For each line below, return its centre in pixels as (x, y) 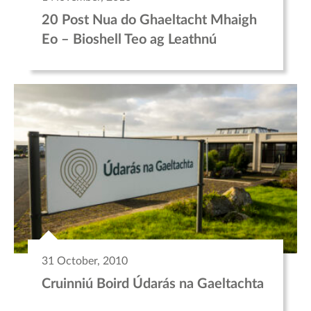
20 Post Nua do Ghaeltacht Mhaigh (149, 20)
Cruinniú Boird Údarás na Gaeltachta (153, 284)
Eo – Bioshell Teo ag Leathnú (129, 39)
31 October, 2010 (85, 261)
